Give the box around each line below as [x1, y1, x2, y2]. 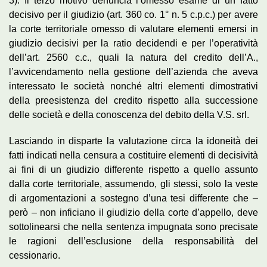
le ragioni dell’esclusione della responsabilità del [9, 235, 258, 246]
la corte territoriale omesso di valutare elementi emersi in [9, 23, 258, 34]
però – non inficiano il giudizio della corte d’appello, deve [9, 207, 258, 218]
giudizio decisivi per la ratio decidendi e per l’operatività [9, 38, 258, 48]
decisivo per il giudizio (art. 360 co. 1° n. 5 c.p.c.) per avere [9, 9, 258, 20]
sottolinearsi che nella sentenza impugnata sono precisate [9, 221, 258, 232]
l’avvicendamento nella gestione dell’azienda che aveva [9, 66, 258, 77]
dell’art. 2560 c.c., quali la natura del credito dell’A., [9, 52, 258, 63]
